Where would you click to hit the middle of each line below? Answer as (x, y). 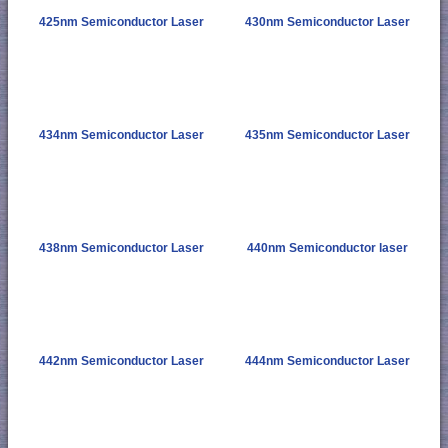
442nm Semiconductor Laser (121, 361)
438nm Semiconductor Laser (121, 248)
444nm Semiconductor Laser (327, 361)
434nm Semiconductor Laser (121, 135)
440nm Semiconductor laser (327, 248)
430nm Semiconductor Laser (327, 22)
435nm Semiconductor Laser (327, 135)
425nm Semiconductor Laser (121, 22)
